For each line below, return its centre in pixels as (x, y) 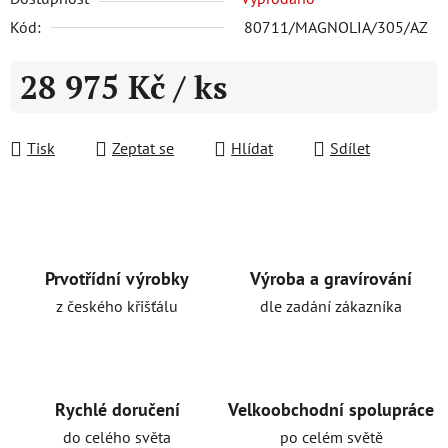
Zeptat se (143, 148)
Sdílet (350, 148)
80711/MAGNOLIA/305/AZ (336, 27)
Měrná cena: (60, 118)
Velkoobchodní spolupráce (331, 409)
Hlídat (252, 148)
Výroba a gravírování (331, 278)
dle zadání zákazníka (331, 306)
